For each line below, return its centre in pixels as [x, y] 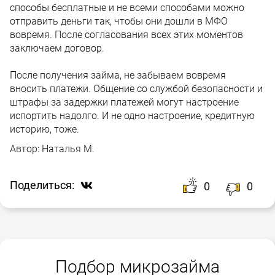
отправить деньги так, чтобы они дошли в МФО [119, 21]
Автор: [26, 149]
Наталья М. [68, 149]
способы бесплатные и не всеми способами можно [127, 7]
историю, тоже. [45, 129]
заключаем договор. [57, 48]
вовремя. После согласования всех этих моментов [126, 34]
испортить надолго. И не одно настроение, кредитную [132, 115]
